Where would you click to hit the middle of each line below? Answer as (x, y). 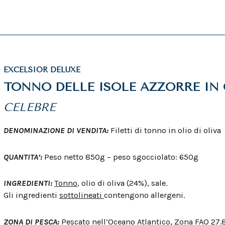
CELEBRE (30, 107)
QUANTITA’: (24, 157)
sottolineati (82, 195)
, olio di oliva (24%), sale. (122, 183)
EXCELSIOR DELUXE (42, 70)
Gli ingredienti (31, 195)
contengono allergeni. (144, 195)
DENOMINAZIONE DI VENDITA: (57, 130)
